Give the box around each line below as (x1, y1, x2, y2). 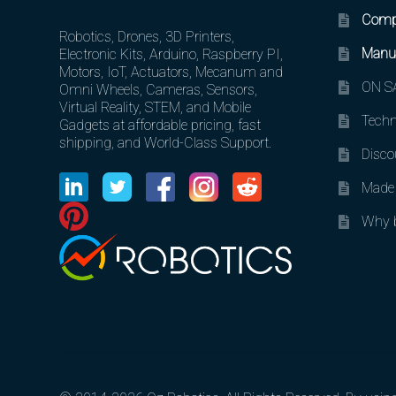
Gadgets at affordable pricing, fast (59, 117, 262, 134)
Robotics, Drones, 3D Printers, (59, 28, 235, 46)
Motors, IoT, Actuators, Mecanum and (59, 64, 284, 81)
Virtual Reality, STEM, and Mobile (59, 99, 252, 117)
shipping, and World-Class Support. (59, 134, 272, 152)
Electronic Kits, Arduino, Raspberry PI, (59, 46, 284, 64)
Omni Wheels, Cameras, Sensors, (59, 81, 258, 99)
